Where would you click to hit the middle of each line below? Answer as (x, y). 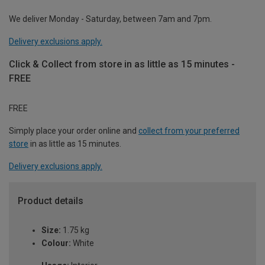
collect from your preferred (189, 130)
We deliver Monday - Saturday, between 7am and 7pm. (110, 19)
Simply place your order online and (74, 130)
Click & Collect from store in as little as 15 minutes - (122, 64)
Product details (51, 201)
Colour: (56, 243)
